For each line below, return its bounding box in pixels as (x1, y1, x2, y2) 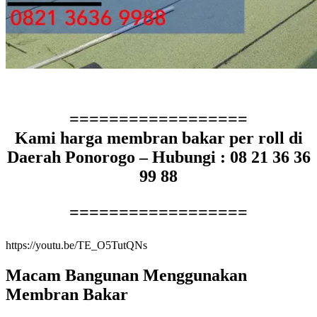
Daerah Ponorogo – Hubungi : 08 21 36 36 (6, 147, 311, 166)
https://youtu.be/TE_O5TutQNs (6, 238, 147, 251)
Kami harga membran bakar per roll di (14, 128, 303, 147)
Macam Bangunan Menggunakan (6, 265, 247, 284)
